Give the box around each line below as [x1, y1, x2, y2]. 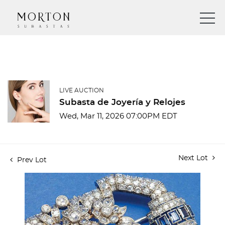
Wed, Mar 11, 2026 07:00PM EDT [59, 113, 177, 120]
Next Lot [178, 155, 210, 162]
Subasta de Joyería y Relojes [59, 98, 185, 106]
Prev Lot [15, 157, 47, 164]
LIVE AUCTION [59, 87, 104, 93]
